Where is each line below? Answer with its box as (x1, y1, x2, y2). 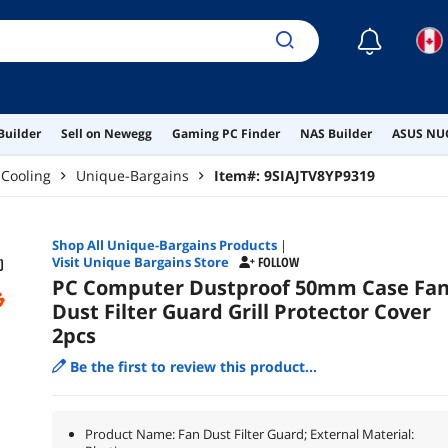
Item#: (214, 165, 264, 185)
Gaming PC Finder (171, 124, 280, 142)
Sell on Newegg (60, 124, 152, 142)
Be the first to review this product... (69, 356, 317, 376)
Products (215, 235, 277, 254)
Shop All (51, 235, 107, 254)
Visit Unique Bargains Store (51, 252, 229, 271)
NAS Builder (299, 124, 372, 142)
